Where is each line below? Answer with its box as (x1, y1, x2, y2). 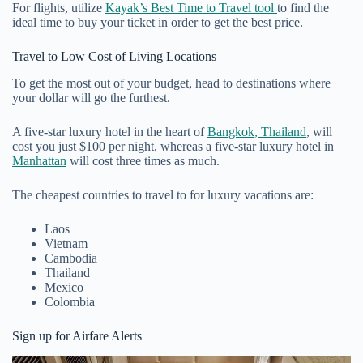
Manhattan (12, 153, 66, 168)
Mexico (45, 280, 83, 294)
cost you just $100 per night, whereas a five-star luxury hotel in (12, 139, 334, 153)
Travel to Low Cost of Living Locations (12, 49, 216, 63)
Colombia (45, 294, 95, 309)
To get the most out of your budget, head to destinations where (12, 75, 331, 90)
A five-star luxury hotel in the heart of (12, 124, 207, 139)
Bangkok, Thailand (207, 124, 306, 139)
